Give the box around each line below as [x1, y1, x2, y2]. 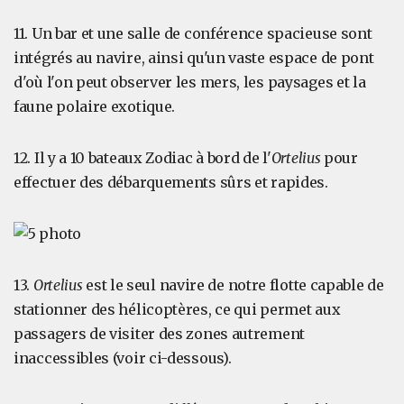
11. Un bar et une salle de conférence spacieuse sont [14, 24, 372, 42]
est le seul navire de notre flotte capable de [86, 276, 384, 294]
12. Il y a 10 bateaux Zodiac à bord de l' [14, 149, 271, 167]
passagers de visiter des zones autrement [14, 325, 306, 343]
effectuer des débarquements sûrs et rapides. [14, 173, 328, 191]
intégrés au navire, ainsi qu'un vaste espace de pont [14, 49, 374, 67]
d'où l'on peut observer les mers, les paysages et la [14, 73, 366, 91]
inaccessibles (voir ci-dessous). [14, 349, 232, 367]
